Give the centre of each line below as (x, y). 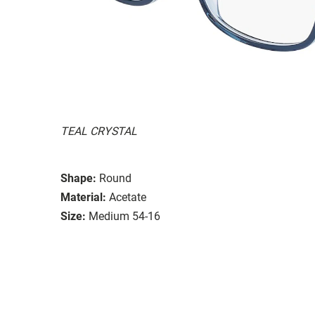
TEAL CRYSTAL (99, 131)
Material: (83, 197)
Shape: (78, 178)
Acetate (128, 197)
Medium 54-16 (124, 216)
